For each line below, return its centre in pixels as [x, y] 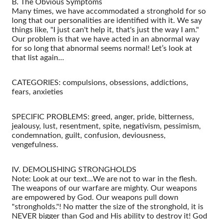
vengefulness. [35, 144]
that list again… [38, 57]
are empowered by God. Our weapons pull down [95, 197]
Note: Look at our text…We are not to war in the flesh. [104, 179]
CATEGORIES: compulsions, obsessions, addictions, [100, 82]
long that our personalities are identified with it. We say [107, 20]
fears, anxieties [37, 92]
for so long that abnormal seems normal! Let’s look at [102, 48]
